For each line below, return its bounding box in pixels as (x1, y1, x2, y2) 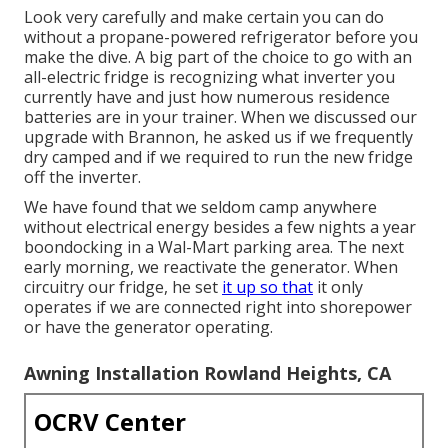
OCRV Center (34, 404, 186, 438)
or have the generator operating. (24, 315, 273, 338)
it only (313, 275, 363, 298)
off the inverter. (24, 165, 141, 188)
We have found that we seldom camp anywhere (24, 195, 377, 218)
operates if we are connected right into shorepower (24, 295, 412, 318)
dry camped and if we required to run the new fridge (24, 145, 413, 168)
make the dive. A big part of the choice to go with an (24, 45, 412, 68)
